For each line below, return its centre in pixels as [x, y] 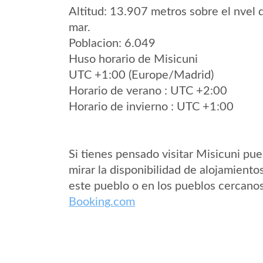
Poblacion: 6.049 [112, 43]
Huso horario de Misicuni [133, 59]
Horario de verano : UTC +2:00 [148, 91]
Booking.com [102, 202]
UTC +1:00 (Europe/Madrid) [141, 75]
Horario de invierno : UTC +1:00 [151, 107]
